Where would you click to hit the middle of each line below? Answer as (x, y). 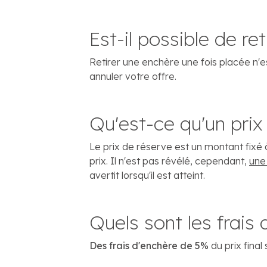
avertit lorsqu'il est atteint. (147, 175)
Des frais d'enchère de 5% (149, 246)
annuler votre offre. (133, 76)
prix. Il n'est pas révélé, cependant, (169, 161)
